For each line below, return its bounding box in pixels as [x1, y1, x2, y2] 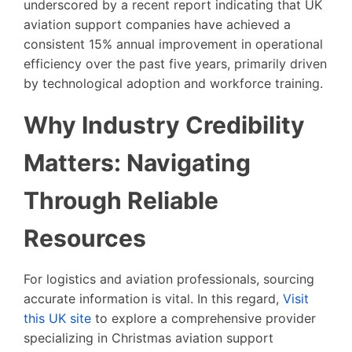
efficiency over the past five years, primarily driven [24, 55, 327, 71]
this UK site [24, 310, 91, 326]
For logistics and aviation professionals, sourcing [24, 270, 314, 287]
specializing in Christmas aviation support [24, 329, 273, 346]
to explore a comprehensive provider [91, 310, 316, 326]
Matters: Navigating [24, 148, 251, 177]
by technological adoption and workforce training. [24, 75, 323, 91]
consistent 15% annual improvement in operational [24, 35, 323, 52]
